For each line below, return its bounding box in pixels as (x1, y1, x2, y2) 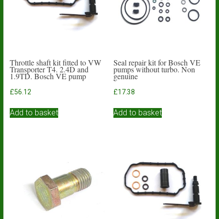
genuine (113, 71, 138, 81)
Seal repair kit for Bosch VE (113, 57, 201, 67)
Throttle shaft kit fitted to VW (9, 57, 101, 67)
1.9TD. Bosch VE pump (9, 71, 86, 81)
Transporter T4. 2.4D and (9, 64, 88, 74)
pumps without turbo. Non (113, 64, 196, 74)
